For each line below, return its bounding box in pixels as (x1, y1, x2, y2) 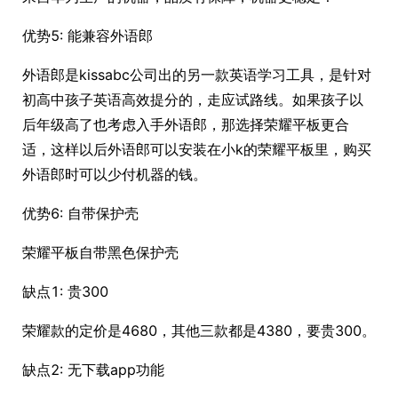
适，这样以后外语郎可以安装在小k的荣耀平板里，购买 (22, 140, 371, 158)
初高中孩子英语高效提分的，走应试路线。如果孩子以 (22, 91, 363, 108)
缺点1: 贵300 (22, 283, 108, 300)
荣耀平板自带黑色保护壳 (22, 243, 179, 261)
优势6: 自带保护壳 (22, 204, 139, 222)
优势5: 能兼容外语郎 (22, 27, 153, 44)
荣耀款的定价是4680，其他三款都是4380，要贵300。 (22, 322, 376, 339)
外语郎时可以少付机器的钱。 (22, 165, 207, 183)
